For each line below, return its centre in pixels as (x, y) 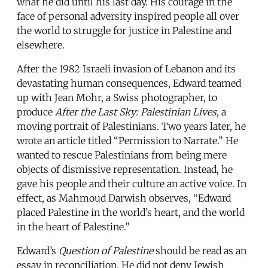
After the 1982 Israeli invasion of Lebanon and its (126, 68)
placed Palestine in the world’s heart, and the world (131, 212)
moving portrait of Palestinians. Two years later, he (131, 126)
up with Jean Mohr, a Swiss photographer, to (117, 97)
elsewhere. (41, 45)
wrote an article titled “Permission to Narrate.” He (127, 140)
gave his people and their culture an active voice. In (132, 183)
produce (36, 112)
